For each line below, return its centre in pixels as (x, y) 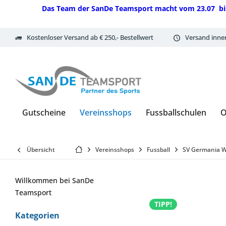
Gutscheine (44, 112)
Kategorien (37, 215)
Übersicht (41, 150)
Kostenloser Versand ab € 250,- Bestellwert (90, 37)
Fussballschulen (176, 112)
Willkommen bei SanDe (54, 180)
